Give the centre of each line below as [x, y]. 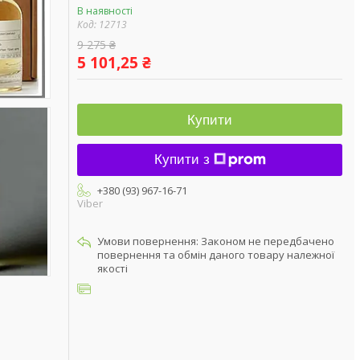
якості [112, 268]
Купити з [182, 160]
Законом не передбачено [268, 241]
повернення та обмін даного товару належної [216, 255]
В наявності [105, 11]
